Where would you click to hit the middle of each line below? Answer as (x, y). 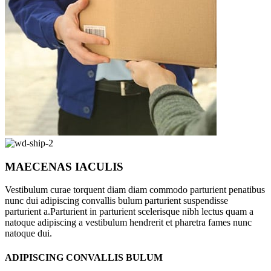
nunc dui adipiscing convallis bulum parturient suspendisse (116, 201)
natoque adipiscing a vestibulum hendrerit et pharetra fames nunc (128, 223)
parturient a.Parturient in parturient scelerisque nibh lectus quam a (129, 212)
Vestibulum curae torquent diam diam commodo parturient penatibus (135, 190)
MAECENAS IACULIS (64, 166)
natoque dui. (28, 233)
